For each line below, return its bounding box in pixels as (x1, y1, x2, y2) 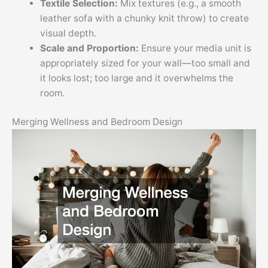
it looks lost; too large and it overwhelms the (39, 72, 233, 84)
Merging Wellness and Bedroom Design (12, 115, 182, 127)
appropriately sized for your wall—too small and (39, 57, 250, 69)
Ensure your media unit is (141, 42, 251, 54)
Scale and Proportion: (39, 42, 141, 54)
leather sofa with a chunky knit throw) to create (39, 12, 249, 24)
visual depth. (39, 27, 96, 39)
